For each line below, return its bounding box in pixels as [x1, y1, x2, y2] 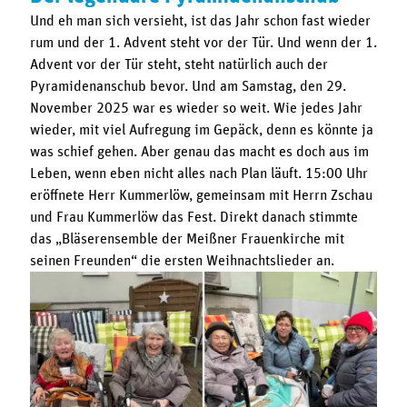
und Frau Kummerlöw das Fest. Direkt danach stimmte [29, 209, 358, 224]
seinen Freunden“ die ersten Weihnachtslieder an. [29, 253, 334, 268]
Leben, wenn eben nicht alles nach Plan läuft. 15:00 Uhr [29, 165, 368, 181]
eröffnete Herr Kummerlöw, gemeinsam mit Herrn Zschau [29, 187, 372, 203]
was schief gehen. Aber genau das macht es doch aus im [29, 144, 369, 159]
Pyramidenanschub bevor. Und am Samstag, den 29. [29, 78, 346, 94]
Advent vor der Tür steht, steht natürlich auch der [29, 56, 328, 72]
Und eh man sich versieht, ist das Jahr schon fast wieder [29, 13, 371, 28]
